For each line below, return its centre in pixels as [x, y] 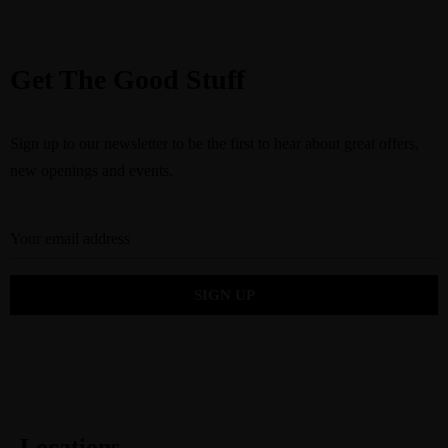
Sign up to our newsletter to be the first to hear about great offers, [214, 143]
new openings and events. [91, 170]
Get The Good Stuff [127, 79]
